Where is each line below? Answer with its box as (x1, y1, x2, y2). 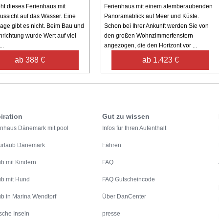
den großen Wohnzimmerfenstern (104, 32, 193, 40)
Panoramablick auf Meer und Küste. (104, 13, 199, 20)
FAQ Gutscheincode (102, 176, 155, 183)
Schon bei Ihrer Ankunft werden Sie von (104, 22, 209, 30)
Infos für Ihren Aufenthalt (102, 125, 167, 132)
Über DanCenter (102, 193, 147, 200)
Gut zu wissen (102, 112, 150, 121)
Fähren (102, 142, 122, 149)
